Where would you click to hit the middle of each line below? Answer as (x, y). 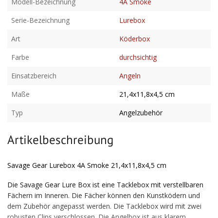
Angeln (130, 76)
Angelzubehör (141, 113)
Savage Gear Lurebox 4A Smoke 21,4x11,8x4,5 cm (87, 165)
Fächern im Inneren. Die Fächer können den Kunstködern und (104, 195)
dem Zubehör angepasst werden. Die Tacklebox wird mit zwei (104, 206)
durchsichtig (138, 57)
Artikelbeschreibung (60, 140)
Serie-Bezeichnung (40, 20)
